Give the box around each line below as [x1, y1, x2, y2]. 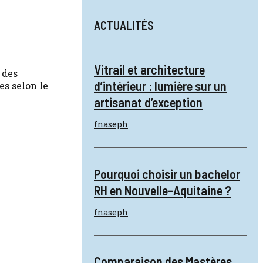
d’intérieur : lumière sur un [94, 78, 227, 94]
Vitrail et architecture [94, 62, 205, 77]
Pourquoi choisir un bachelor [94, 166, 240, 181]
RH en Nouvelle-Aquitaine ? [94, 182, 231, 198]
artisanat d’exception [94, 95, 203, 110]
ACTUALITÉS [94, 18, 154, 32]
